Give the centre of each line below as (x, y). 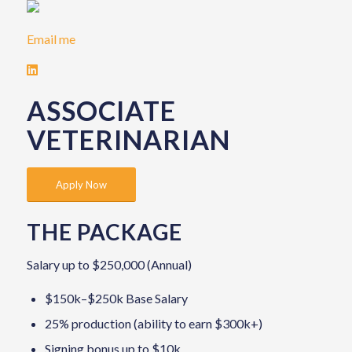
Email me (51, 38)
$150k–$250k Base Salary (116, 298)
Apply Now (81, 185)
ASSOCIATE (101, 111)
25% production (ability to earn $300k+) (153, 323)
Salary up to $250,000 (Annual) (109, 265)
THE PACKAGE (104, 232)
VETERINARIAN (128, 140)
